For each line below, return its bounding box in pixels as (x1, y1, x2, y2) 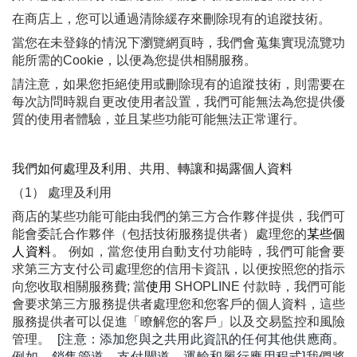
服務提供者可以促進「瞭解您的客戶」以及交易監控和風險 (12, 315, 345, 329)
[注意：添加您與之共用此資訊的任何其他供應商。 (53, 332, 346, 347)
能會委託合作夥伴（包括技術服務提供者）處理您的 (12, 227, 307, 241)
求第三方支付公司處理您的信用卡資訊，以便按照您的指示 (12, 262, 345, 277)
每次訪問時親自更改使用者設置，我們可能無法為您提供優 (12, 95, 345, 109)
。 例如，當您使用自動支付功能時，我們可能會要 (51, 245, 346, 259)
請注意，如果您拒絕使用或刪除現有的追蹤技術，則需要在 (12, 77, 345, 92)
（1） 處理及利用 (12, 186, 112, 200)
